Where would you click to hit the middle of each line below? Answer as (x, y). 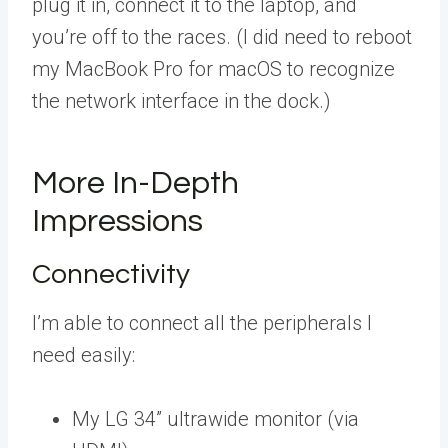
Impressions (117, 221)
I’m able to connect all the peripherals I (202, 323)
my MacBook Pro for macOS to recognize (213, 69)
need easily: (83, 355)
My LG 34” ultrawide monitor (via (215, 419)
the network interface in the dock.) (181, 101)
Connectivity (111, 274)
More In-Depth (135, 183)
